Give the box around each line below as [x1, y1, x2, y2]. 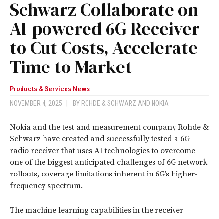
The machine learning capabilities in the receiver [10, 205, 183, 216]
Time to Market [10, 55, 132, 79]
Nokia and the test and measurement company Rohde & [10, 122, 209, 132]
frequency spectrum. [10, 181, 83, 191]
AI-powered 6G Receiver [10, 17, 200, 41]
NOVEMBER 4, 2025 [10, 99, 66, 108]
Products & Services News [10, 85, 90, 94]
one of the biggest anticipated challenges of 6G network [10, 157, 207, 168]
